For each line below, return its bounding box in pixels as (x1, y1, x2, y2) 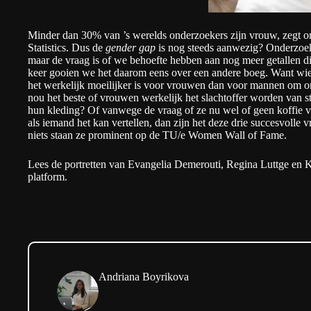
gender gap (106, 42, 155, 53)
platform (28, 171, 65, 183)
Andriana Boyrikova (99, 271, 189, 283)
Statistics (28, 42, 66, 53)
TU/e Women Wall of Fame (162, 129, 284, 141)
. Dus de (66, 42, 106, 53)
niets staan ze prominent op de (28, 129, 162, 141)
